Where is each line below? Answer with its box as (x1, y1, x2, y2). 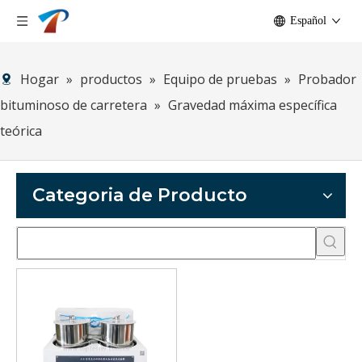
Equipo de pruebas (163, 70, 277, 88)
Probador (298, 70, 356, 88)
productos (80, 70, 142, 88)
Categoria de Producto (32, 184, 247, 206)
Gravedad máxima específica (168, 96, 337, 114)
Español (290, 15, 326, 27)
